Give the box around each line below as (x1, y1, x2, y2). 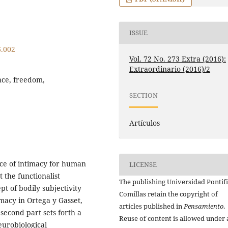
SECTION (129, 91, 158, 100)
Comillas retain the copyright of (119, 189, 218, 198)
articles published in (119, 201, 184, 211)
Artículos (129, 118, 160, 128)
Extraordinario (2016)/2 (129, 64, 211, 74)
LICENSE (129, 160, 157, 169)
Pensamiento (184, 201, 223, 211)
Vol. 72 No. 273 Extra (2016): (129, 53, 226, 64)
